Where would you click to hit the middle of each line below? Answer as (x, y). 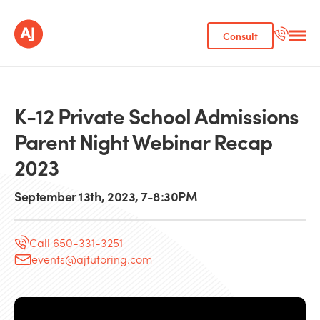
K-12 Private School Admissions (156, 115)
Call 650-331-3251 (76, 242)
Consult (240, 36)
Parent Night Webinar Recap (143, 141)
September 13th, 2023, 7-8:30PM (106, 196)
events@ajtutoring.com (92, 259)
